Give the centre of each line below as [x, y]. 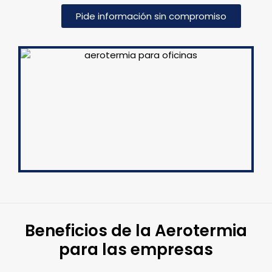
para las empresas [136, 250]
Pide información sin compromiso [151, 16]
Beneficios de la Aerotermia [136, 231]
